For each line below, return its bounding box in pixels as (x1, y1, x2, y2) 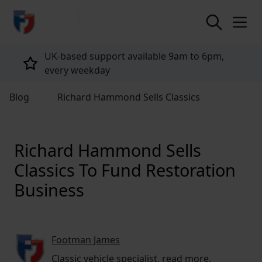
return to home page (9, 9, 102, 22)
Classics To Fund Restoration (14, 158, 236, 181)
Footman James (51, 233, 120, 246)
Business (14, 178, 84, 201)
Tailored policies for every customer (44, 57, 203, 70)
